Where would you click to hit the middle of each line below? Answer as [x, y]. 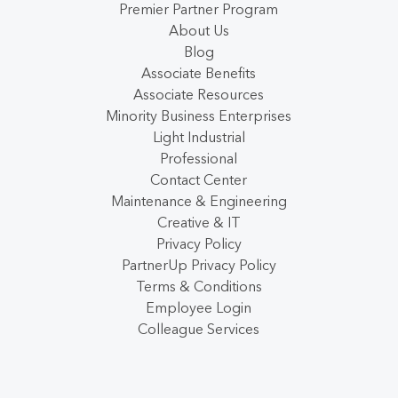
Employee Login [199, 307]
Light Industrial [199, 137]
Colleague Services [199, 329]
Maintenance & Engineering [199, 201]
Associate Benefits [199, 73]
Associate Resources [199, 94]
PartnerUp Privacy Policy [199, 265]
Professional [199, 158]
